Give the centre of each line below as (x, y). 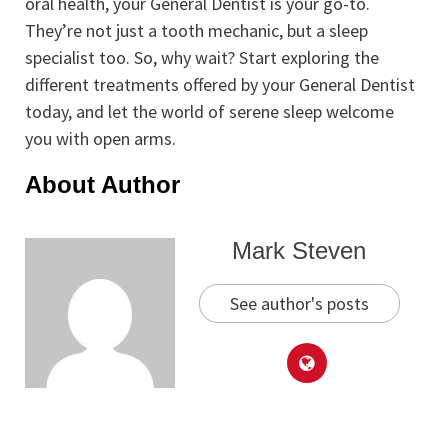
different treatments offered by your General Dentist (220, 85)
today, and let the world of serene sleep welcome (209, 112)
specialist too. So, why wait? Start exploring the (202, 58)
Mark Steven (299, 251)
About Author (102, 185)
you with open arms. (100, 139)
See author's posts (299, 304)
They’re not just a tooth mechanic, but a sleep (196, 31)
